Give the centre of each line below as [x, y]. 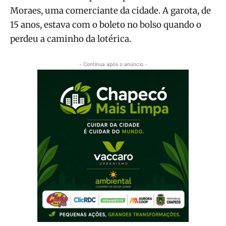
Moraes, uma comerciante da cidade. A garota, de [110, 10]
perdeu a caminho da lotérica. [71, 39]
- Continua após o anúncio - [113, 64]
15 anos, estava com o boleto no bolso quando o [106, 24]
